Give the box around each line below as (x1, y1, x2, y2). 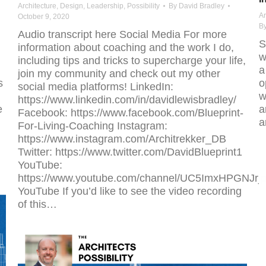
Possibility (127, 2, 160, 11)
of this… (18, 198, 57, 211)
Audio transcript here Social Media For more (18, 28, 227, 41)
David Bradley (179, 2, 224, 11)
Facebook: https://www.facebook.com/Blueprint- (18, 107, 243, 119)
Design (60, 2, 83, 11)
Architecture (18, 2, 56, 11)
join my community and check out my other (18, 68, 220, 80)
